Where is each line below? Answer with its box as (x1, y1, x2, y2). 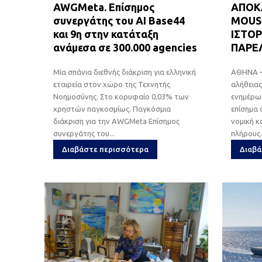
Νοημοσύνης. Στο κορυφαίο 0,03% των (53, 92, 189, 101)
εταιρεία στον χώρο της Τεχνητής (53, 80, 170, 88)
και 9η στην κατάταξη (53, 27, 158, 40)
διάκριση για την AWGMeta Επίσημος (53, 116, 180, 125)
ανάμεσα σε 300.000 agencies (53, 41, 197, 53)
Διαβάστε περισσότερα (62, 144, 149, 153)
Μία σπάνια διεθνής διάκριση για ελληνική (53, 67, 196, 76)
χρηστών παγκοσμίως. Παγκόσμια (53, 104, 133, 113)
